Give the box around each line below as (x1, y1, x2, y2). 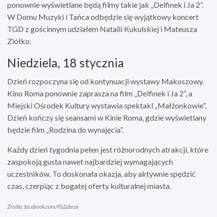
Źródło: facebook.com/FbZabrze (7, 203, 78, 210)
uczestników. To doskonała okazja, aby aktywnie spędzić (7, 169, 195, 178)
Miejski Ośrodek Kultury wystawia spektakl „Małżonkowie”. (7, 100, 206, 110)
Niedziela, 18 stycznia (7, 55, 124, 70)
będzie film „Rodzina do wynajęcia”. (7, 124, 124, 134)
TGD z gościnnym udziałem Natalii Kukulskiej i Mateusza (7, 24, 197, 33)
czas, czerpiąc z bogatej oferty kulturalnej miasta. (7, 181, 171, 190)
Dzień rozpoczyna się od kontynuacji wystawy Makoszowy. (7, 76, 204, 86)
